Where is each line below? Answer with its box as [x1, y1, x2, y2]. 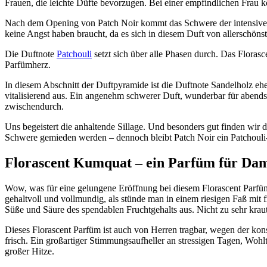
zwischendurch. [5, 101, 64, 111]
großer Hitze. [5, 246, 54, 256]
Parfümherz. [5, 59, 51, 70]
